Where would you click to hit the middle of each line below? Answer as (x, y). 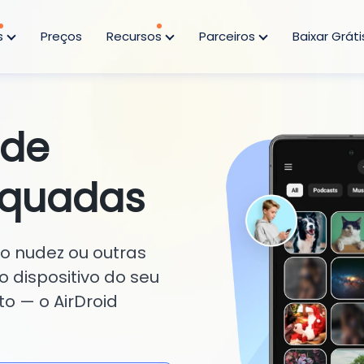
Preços (61, 36)
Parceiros (229, 36)
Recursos (136, 36)
